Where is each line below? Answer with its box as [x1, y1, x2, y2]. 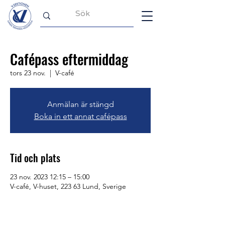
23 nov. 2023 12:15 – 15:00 [10, 172, 89, 181]
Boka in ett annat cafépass [34, 111, 127, 121]
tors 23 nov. [10, 68, 46, 77]
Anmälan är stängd [47, 99, 114, 109]
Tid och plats [10, 150, 60, 165]
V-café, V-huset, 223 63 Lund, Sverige [10, 182, 126, 191]
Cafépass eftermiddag [10, 49, 128, 69]
